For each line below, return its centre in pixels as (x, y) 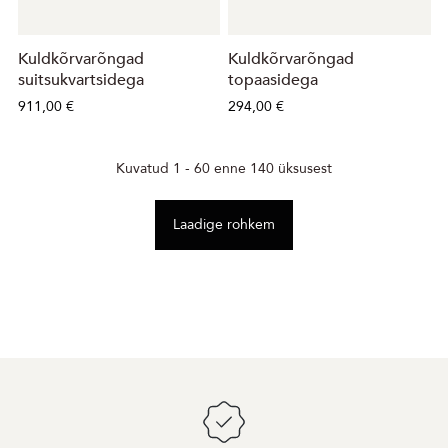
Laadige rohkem (224, 224)
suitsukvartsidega (80, 79)
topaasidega (273, 79)
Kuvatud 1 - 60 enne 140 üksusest (224, 168)
